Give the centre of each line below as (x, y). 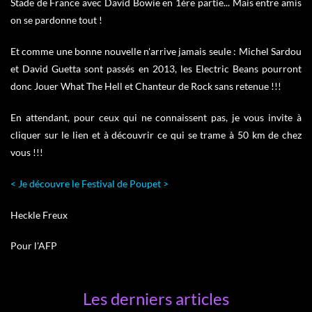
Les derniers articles (156, 299)
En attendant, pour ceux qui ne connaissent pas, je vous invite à (156, 117)
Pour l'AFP (34, 246)
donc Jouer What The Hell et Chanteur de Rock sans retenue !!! (146, 86)
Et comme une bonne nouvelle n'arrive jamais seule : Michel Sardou (156, 52)
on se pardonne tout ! (56, 20)
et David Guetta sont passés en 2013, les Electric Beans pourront (156, 69)
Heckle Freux (39, 214)
